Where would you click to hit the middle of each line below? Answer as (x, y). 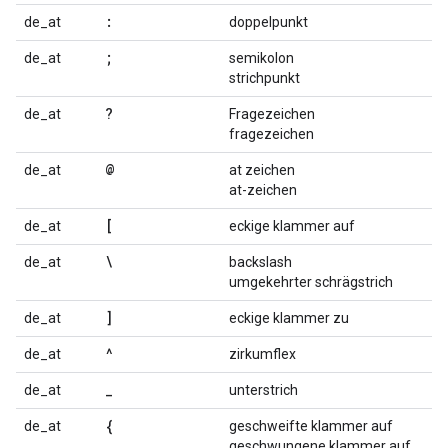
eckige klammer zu (289, 318)
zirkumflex (262, 354)
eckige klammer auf (292, 226)
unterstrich (263, 390)
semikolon (261, 58)
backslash (260, 262)
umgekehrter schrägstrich (311, 282)
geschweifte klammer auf (311, 426)
